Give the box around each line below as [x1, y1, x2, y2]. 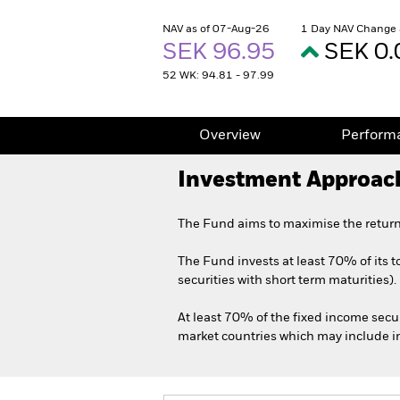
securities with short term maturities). [178, 274, 396, 287]
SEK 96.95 [162, 41, 280, 64]
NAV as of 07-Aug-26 [162, 24, 270, 35]
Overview [199, 129, 261, 143]
